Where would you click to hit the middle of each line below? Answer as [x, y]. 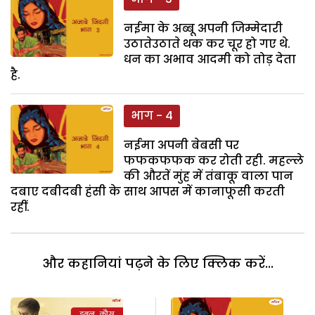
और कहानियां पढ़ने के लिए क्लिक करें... [157, 264]
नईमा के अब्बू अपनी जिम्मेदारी [204, 29]
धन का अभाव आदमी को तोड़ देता [210, 60]
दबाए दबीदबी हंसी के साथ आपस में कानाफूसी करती [148, 192]
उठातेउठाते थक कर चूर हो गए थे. [207, 44]
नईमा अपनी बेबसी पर [182, 146]
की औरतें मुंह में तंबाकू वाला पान [209, 176]
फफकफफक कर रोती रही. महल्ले [214, 161]
